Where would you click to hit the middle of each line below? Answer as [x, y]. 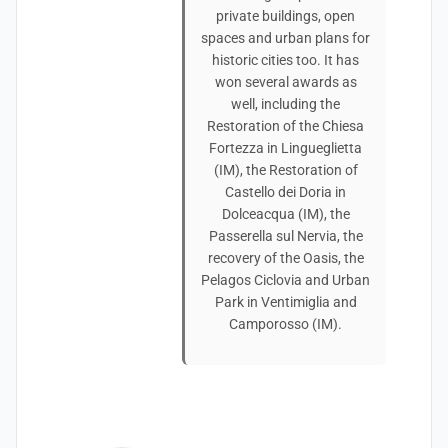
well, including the [285, 104]
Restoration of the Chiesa [285, 126]
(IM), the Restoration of [285, 170]
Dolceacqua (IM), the [285, 214]
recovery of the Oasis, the [285, 258]
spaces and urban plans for [285, 38]
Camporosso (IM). [285, 324]
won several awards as [285, 82]
